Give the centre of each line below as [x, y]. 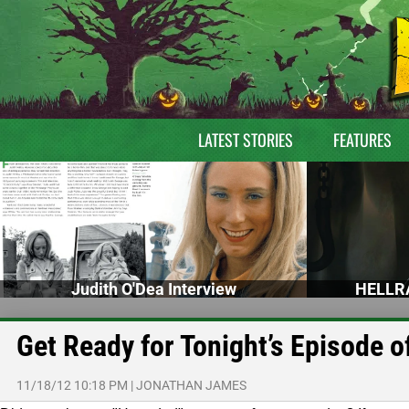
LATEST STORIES [245, 140]
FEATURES [362, 140]
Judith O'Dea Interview [153, 288]
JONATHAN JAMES [191, 385]
